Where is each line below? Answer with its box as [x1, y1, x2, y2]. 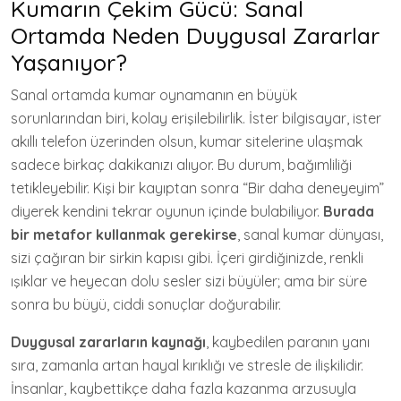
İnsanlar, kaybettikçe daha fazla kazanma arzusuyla [11, 380, 356, 397]
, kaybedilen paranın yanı [206, 333, 370, 351]
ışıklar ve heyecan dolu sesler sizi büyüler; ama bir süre [11, 272, 367, 290]
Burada [323, 202, 374, 220]
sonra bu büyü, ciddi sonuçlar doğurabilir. [11, 295, 281, 313]
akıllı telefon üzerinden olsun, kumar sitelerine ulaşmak [11, 132, 363, 150]
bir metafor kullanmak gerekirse [11, 226, 237, 243]
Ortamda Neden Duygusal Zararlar [11, 21, 380, 49]
